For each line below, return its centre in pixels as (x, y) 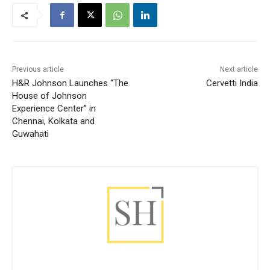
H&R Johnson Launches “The (70, 83)
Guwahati (30, 133)
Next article (239, 69)
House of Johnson (49, 96)
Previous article (38, 69)
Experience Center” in (54, 108)
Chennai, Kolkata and (53, 121)
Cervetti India (232, 83)
